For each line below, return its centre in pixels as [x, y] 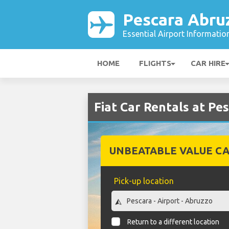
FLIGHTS [155, 63]
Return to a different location [174, 222]
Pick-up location [144, 181]
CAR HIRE [208, 63]
